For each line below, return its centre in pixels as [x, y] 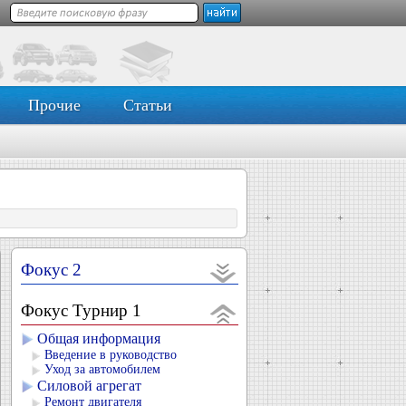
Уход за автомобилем [102, 369]
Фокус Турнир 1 [81, 310]
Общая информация [99, 338]
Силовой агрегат [89, 386]
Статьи [147, 105]
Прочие [54, 105]
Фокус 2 [51, 270]
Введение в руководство [111, 355]
